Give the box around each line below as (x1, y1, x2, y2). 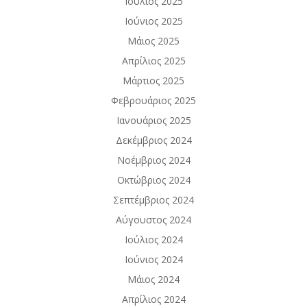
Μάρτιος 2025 (123, 74, 184, 87)
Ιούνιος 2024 (124, 253, 183, 266)
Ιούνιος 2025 (124, 14, 183, 27)
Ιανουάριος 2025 (116, 114, 191, 127)
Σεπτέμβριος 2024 (113, 193, 194, 206)
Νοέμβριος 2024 (116, 153, 191, 167)
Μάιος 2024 (127, 273, 180, 286)
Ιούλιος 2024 (124, 233, 183, 246)
